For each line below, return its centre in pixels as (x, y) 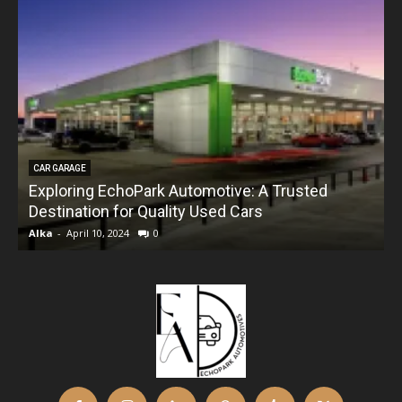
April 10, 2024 (98, 232)
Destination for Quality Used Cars (146, 211)
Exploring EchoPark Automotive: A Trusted (178, 190)
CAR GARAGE (60, 168)
